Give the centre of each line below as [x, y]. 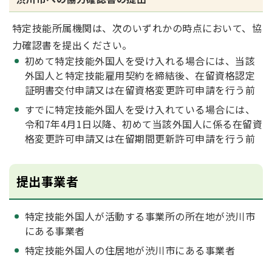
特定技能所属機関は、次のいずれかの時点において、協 [137, 28]
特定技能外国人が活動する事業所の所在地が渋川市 [140, 216]
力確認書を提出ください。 [72, 45]
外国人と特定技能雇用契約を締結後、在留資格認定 [140, 75]
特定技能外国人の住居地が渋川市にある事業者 [130, 250]
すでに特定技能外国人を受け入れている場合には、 [140, 109]
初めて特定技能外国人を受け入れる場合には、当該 [140, 61]
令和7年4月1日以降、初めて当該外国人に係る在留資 [144, 124]
